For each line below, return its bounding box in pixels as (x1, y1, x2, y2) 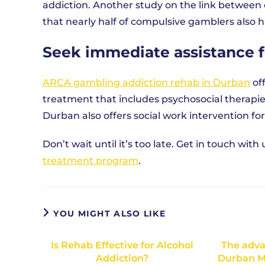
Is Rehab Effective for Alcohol (51, 240, 194, 251)
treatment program (43, 155, 138, 166)
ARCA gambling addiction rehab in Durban (43, 77, 250, 88)
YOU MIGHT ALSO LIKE (53, 208, 166, 219)
